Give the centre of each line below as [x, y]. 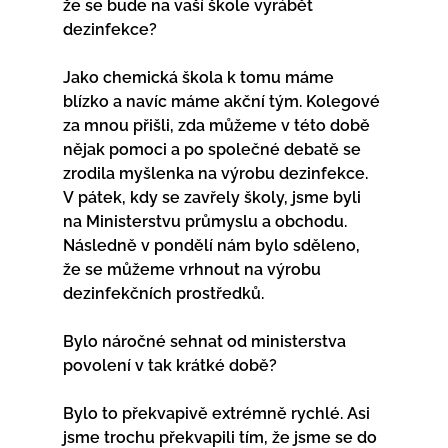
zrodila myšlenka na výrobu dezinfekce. [217, 173]
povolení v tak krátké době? [169, 365]
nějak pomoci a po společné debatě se [213, 149]
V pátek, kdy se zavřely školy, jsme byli [213, 197]
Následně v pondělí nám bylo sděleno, [213, 245]
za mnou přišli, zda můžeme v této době [218, 125]
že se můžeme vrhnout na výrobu [193, 269]
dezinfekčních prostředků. [163, 293]
